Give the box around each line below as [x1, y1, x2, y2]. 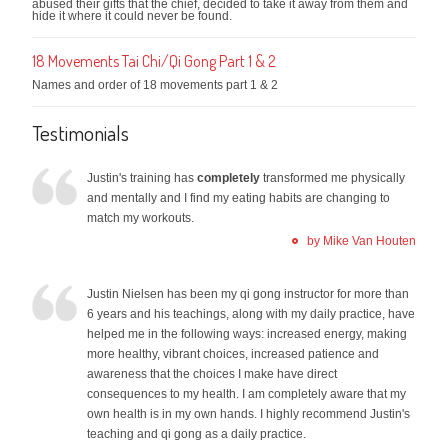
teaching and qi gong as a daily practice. [87, 426, 307, 441]
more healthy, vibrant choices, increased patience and [87, 346, 380, 361]
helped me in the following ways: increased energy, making [87, 326, 408, 341]
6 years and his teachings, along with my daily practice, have [87, 306, 416, 321]
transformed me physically [260, 170, 406, 185]
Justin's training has [87, 170, 198, 185]
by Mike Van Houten [306, 233, 416, 248]
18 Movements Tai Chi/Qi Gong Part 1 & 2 [32, 50, 277, 71]
